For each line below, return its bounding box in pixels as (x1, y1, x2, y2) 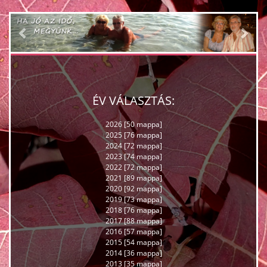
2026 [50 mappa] (105, 119, 162, 130)
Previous (22, 13, 70, 29)
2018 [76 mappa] (105, 205, 162, 216)
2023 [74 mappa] (105, 151, 162, 162)
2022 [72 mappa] (105, 162, 162, 173)
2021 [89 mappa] (105, 173, 162, 184)
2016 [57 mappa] (105, 226, 162, 237)
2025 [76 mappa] (105, 130, 162, 141)
